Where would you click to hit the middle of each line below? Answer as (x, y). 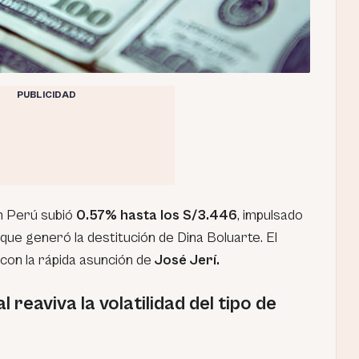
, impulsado (270, 215)
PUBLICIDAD (46, 95)
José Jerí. (186, 260)
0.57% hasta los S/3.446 (155, 215)
